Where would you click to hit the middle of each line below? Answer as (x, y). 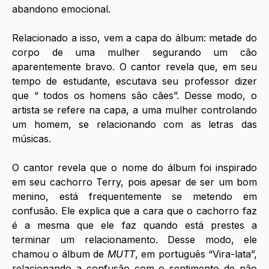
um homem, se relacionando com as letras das (134, 125)
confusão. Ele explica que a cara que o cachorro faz (134, 211)
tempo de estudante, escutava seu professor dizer (134, 81)
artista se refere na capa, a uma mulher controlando (134, 110)
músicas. (33, 139)
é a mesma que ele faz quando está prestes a (134, 225)
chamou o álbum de (60, 254)
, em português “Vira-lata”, (196, 254)
